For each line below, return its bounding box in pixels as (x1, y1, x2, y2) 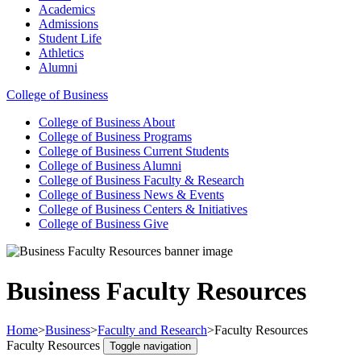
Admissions (39, 17, 98, 31)
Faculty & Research (143, 173, 244, 188)
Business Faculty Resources (6, 276, 306, 305)
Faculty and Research (98, 323, 207, 338)
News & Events (143, 188, 224, 202)
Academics (39, 2, 95, 17)
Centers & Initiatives (143, 202, 247, 217)
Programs (143, 130, 192, 144)
